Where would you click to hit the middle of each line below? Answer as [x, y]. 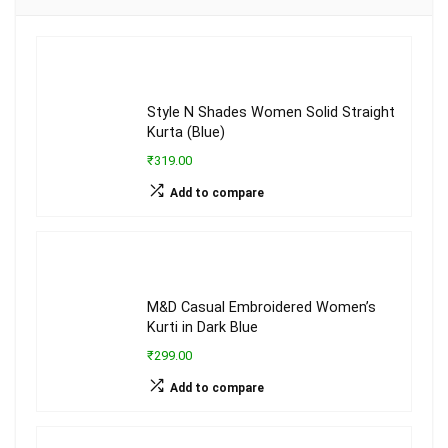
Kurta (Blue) [186, 133]
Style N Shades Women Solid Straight [271, 113]
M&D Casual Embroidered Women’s [261, 308]
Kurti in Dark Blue [202, 328]
